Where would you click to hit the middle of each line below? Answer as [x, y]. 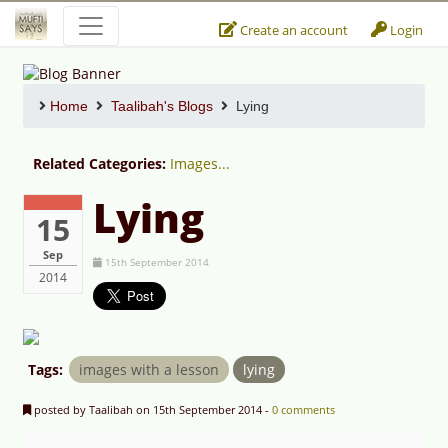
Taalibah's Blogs [162, 106]
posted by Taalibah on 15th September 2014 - [151, 410]
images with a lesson [149, 370]
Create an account [292, 29]
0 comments [303, 410]
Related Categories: [101, 164]
